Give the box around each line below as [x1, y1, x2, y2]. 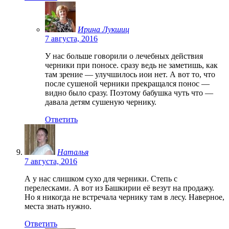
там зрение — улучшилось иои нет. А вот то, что [45, 70, 215, 79]
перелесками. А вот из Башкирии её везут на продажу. [25, 183, 214, 192]
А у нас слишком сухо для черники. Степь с [25, 174, 177, 183]
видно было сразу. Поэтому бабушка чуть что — [45, 88, 213, 97]
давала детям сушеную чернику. [45, 97, 156, 106]
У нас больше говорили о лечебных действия [45, 51, 203, 60]
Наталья [57, 147, 88, 156]
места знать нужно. [25, 201, 91, 211]
